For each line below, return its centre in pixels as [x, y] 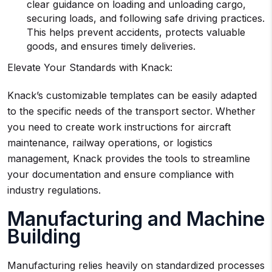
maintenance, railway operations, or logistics [110, 143]
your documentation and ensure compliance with [121, 174]
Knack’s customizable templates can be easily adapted [132, 95]
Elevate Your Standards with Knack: [90, 67]
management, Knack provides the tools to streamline [129, 158]
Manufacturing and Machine [136, 219]
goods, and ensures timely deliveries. [114, 46]
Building [44, 236]
